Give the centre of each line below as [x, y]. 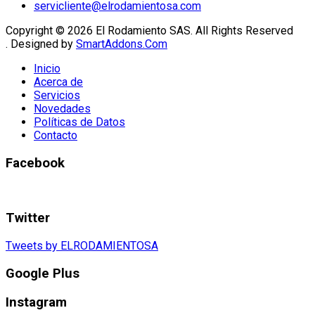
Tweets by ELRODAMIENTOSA [82, 246]
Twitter [28, 218]
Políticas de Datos [79, 122]
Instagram [36, 302]
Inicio [47, 69]
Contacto [56, 136]
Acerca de [58, 82]
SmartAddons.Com [122, 44]
